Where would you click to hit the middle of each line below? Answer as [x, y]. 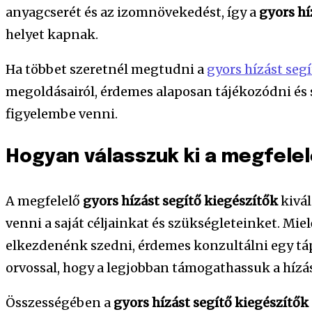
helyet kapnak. [52, 34]
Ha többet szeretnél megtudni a [106, 69]
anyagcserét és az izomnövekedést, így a [132, 12]
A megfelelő [44, 201]
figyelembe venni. [62, 114]
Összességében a [60, 302]
